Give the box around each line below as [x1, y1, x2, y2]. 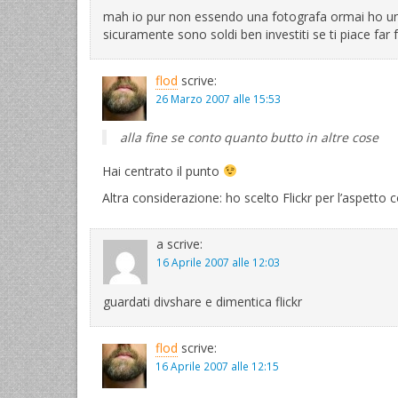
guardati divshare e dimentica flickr [103, 293, 302, 310]
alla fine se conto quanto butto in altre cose [120, 129, 378, 146]
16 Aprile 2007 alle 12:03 [156, 255, 280, 269]
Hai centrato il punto [102, 163, 223, 179]
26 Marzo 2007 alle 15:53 [155, 92, 281, 106]
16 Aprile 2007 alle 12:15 [155, 359, 279, 373]
